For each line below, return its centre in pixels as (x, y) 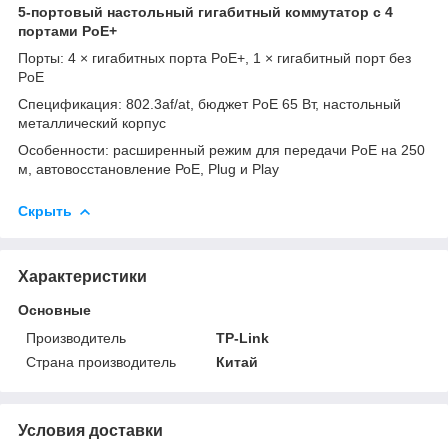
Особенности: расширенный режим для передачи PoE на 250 (221, 149)
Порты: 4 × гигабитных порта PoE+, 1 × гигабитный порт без (214, 57)
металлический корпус (92, 122)
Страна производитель (101, 361)
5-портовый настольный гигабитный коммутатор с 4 (205, 11)
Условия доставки (90, 430)
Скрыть (45, 210)
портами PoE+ (67, 30)
